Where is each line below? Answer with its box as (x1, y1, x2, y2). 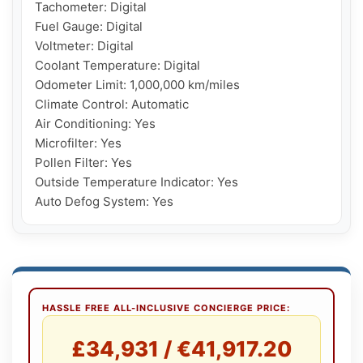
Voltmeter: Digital (35, 38, 134, 53)
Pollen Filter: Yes (35, 155, 132, 170)
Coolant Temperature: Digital (35, 58, 200, 73)
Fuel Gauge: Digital (35, 19, 143, 34)
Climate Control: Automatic (35, 96, 189, 112)
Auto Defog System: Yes (35, 194, 173, 209)
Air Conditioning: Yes (35, 116, 156, 131)
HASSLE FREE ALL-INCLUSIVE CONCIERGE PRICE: (42, 302, 290, 314)
